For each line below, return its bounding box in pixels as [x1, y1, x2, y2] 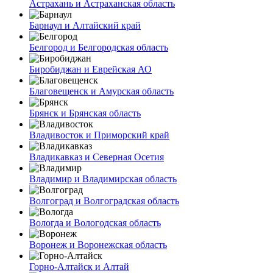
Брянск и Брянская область [29, 107, 141, 118]
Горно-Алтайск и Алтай [29, 261, 129, 272]
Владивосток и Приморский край [29, 129, 169, 140]
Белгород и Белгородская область [29, 41, 168, 52]
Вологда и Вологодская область [29, 217, 161, 228]
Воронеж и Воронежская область [29, 239, 167, 250]
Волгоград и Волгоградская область [29, 195, 179, 206]
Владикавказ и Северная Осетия [29, 151, 164, 162]
